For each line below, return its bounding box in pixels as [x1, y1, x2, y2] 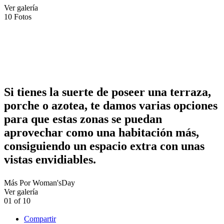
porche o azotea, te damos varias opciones [4, 98, 217, 112]
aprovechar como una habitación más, [4, 125, 199, 139]
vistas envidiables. [4, 152, 96, 166]
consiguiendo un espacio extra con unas [4, 139, 204, 152]
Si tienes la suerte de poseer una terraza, [4, 85, 211, 98]
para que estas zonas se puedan [4, 112, 162, 125]
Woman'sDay [32, 178, 75, 187]
